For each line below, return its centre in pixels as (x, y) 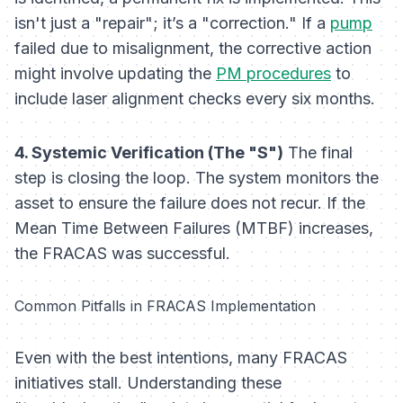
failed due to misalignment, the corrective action (193, 49)
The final (318, 153)
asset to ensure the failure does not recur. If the (190, 203)
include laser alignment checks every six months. (195, 99)
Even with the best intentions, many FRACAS (181, 358)
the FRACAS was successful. (122, 254)
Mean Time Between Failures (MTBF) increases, (194, 228)
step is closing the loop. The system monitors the (197, 178)
